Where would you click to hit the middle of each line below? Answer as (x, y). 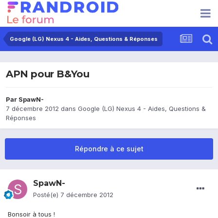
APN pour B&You (48, 74)
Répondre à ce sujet (109, 149)
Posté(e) (47, 195)
